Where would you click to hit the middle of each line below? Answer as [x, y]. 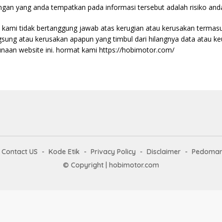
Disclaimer [164, 151]
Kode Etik [64, 151]
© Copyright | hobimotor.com [111, 165]
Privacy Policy [113, 151]
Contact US [19, 151]
